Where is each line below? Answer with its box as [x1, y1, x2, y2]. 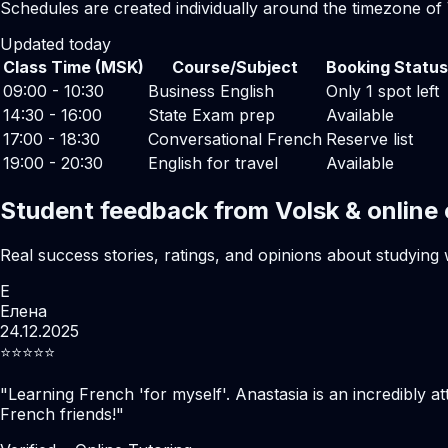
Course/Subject [172, 56, 298, 77]
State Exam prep [148, 104, 275, 125]
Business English [148, 80, 274, 101]
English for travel [148, 152, 278, 173]
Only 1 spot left [326, 80, 439, 101]
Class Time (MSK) [3, 56, 144, 77]
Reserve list [326, 128, 413, 149]
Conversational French [148, 128, 322, 149]
